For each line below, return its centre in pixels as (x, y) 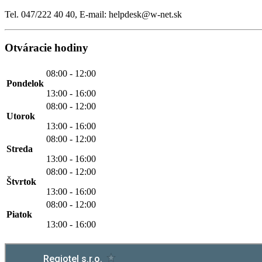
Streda (20, 149)
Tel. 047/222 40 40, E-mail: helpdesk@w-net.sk (93, 15)
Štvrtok (21, 181)
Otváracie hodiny (46, 48)
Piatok (19, 214)
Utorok (21, 116)
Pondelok (25, 83)
